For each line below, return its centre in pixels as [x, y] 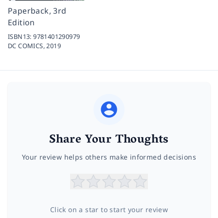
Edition [21, 23]
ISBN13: [21, 37]
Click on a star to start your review [109, 210]
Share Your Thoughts [109, 141]
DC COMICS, [27, 46]
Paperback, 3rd [37, 11]
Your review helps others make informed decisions [109, 157]
